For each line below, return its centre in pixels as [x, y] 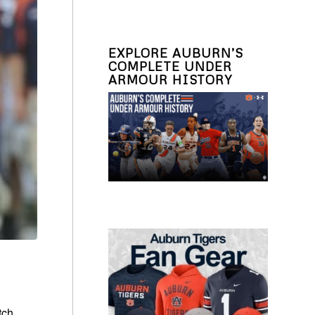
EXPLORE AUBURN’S [175, 52]
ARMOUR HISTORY [170, 79]
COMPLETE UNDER [170, 66]
